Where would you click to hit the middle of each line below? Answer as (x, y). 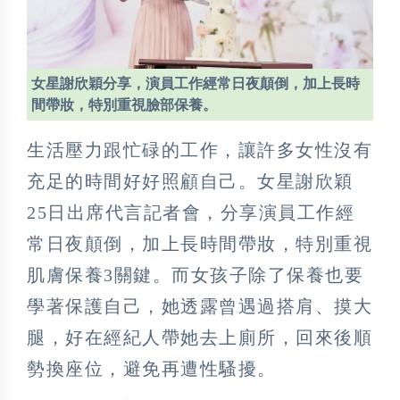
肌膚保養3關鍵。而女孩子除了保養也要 (195, 275)
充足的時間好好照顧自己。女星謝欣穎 (190, 181)
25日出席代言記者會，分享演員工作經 (191, 212)
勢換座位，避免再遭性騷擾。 (152, 368)
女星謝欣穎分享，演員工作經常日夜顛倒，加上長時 (196, 83)
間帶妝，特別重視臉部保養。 (124, 104)
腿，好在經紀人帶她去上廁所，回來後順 (200, 337)
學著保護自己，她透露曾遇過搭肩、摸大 (200, 306)
